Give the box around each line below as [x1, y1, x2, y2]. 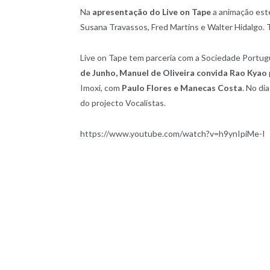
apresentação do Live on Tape [92, 6, 211, 17]
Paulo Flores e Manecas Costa [122, 82, 242, 93]
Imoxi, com [80, 82, 122, 93]
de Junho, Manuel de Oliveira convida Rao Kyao [80, 67, 267, 78]
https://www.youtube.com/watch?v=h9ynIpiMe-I [80, 128, 265, 139]
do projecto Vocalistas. [80, 97, 166, 108]
